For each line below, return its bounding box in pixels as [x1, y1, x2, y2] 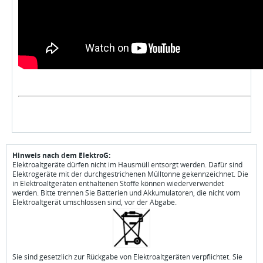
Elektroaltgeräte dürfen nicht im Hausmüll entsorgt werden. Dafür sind [12, 160, 242, 170]
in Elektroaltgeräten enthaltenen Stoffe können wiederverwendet [12, 178, 224, 188]
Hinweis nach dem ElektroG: [12, 150, 110, 160]
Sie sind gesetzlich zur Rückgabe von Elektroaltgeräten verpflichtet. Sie [12, 252, 242, 262]
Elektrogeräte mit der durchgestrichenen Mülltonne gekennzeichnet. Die [12, 169, 248, 179]
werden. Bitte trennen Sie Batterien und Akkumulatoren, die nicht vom [12, 188, 240, 198]
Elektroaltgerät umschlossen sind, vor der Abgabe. [12, 197, 177, 207]
